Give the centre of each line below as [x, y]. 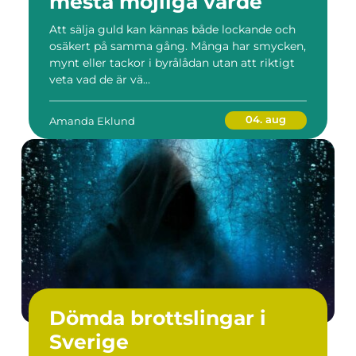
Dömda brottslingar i [158, 318]
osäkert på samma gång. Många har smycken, [178, 46]
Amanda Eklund [92, 120]
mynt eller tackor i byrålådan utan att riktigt [172, 63]
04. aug [266, 119]
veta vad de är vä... [100, 79]
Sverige [89, 342]
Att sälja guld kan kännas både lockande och [172, 29]
